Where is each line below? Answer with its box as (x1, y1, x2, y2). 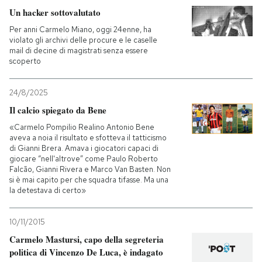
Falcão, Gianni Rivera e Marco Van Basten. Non (9, 164, 171, 174)
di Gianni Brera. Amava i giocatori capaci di (9, 143, 158, 153)
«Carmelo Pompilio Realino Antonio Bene (9, 122, 154, 132)
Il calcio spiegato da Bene (9, 104, 106, 116)
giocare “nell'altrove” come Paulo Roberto (9, 154, 158, 164)
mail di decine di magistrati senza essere (9, 46, 148, 56)
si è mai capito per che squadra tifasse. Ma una (9, 175, 168, 185)
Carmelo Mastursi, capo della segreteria (9, 233, 164, 246)
